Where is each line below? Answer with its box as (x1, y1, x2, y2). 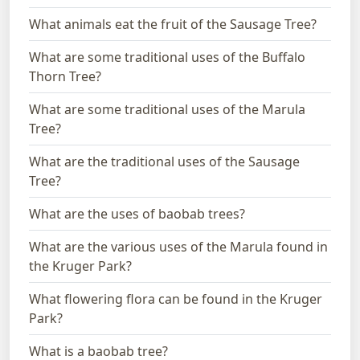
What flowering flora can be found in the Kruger (29, 289, 322, 308)
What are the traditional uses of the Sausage (29, 152, 300, 170)
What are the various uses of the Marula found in (29, 237, 328, 256)
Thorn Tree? (29, 67, 101, 85)
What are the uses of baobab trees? (29, 204, 245, 223)
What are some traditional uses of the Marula (29, 100, 305, 118)
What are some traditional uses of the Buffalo (29, 47, 305, 66)
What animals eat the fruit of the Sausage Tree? (29, 14, 317, 33)
